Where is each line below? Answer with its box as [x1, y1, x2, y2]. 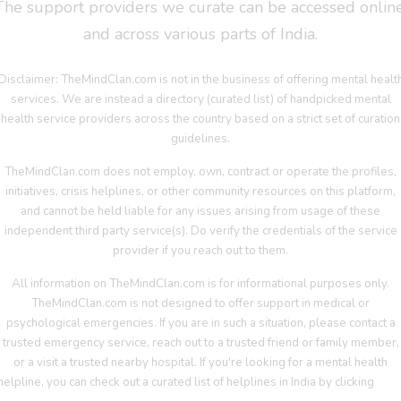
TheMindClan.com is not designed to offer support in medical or [31, 295, 370, 312]
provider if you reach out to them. [113, 243, 288, 260]
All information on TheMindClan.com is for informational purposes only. [12, 276, 389, 293]
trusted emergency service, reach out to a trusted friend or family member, [2, 335, 399, 352]
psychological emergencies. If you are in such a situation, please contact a [5, 315, 396, 332]
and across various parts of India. [83, 23, 318, 46]
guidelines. [171, 131, 230, 148]
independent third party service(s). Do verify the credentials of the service [4, 223, 397, 240]
